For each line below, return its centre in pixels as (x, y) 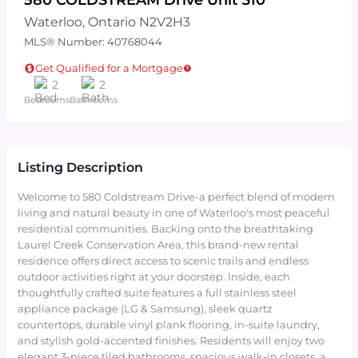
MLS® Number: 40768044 (93, 42)
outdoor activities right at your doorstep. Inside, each (154, 276)
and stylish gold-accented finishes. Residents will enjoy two (171, 340)
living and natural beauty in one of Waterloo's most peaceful (174, 213)
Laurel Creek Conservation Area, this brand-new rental (159, 245)
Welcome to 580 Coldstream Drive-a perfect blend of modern (177, 197)
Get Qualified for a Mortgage (109, 68)
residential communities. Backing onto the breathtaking (166, 229)
